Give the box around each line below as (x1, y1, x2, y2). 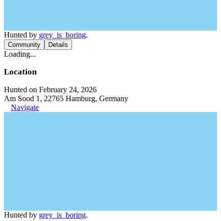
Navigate (11, 103, 39, 111)
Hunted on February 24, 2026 (4, 85, 97, 94)
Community (8, 40, 40, 48)
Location (4, 67, 37, 76)
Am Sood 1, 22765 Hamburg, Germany (4, 94, 128, 103)
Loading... (4, 49, 36, 58)
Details (48, 40, 68, 48)
